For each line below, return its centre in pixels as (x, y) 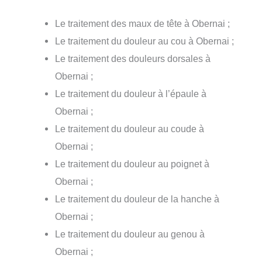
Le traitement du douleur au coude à (130, 128)
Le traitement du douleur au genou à (130, 234)
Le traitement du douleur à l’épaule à (131, 93)
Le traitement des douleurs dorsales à (133, 58)
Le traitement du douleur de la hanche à (137, 199)
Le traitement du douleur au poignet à (132, 163)
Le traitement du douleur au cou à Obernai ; (145, 41)
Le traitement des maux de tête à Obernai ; (143, 23)
